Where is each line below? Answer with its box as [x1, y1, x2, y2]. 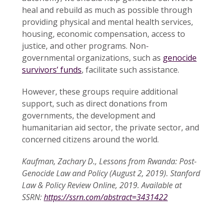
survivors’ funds [22, 64, 82, 75]
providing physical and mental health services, [22, 16, 193, 27]
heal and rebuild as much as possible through [22, 4, 192, 15]
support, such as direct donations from [22, 98, 167, 109]
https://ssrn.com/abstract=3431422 [44, 191, 168, 203]
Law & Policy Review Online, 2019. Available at [22, 179, 182, 191]
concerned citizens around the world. [22, 133, 159, 145]
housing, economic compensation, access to [22, 28, 185, 39]
